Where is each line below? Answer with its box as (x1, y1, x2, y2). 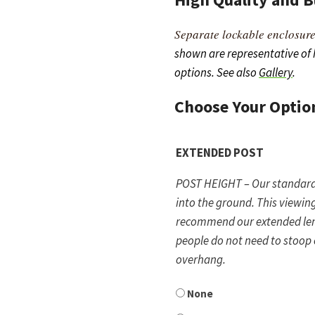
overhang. (176, 252, 226, 268)
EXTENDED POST (176, 145, 264, 161)
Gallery (259, 65, 293, 81)
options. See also (174, 65, 259, 81)
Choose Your (174, 96, 270, 118)
